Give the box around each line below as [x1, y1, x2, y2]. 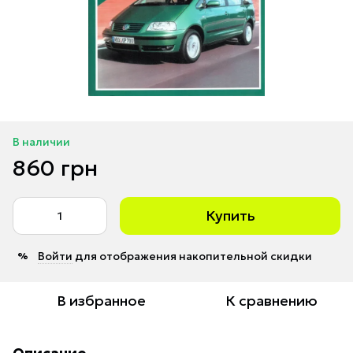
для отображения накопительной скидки [72, 248, 312, 263]
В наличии [13, 134, 70, 149]
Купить [205, 206, 255, 225]
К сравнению [225, 291, 318, 310]
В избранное [56, 291, 146, 310]
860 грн [13, 154, 98, 182]
